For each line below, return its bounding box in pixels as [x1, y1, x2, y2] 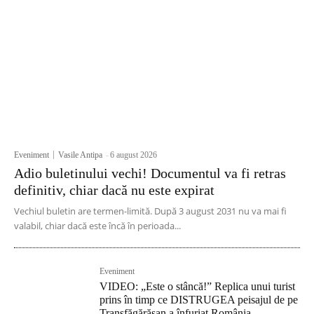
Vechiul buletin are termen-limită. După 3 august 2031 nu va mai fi [14, 204, 287, 217]
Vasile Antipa [58, 149, 102, 160]
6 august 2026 [110, 149, 157, 160]
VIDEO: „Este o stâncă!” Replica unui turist [100, 280, 296, 292]
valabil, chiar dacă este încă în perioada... [14, 219, 181, 232]
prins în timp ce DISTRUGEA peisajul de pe [100, 293, 299, 306]
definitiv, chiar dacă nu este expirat [14, 182, 214, 198]
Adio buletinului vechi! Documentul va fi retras [14, 165, 286, 181]
